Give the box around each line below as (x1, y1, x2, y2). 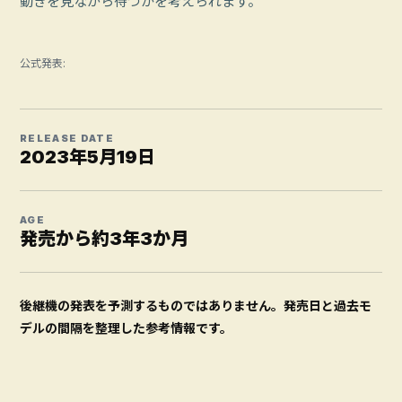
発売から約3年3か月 (20, 228, 188, 250)
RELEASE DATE (20, 132, 114, 145)
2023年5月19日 (20, 146, 155, 169)
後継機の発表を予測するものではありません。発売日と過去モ (20, 298, 371, 314)
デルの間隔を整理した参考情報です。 (20, 320, 232, 336)
